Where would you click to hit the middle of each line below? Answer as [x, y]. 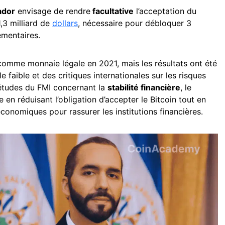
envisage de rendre [53, 11]
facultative [112, 11]
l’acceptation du [165, 11]
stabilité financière [144, 87]
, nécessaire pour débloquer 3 [135, 23]
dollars [65, 23]
